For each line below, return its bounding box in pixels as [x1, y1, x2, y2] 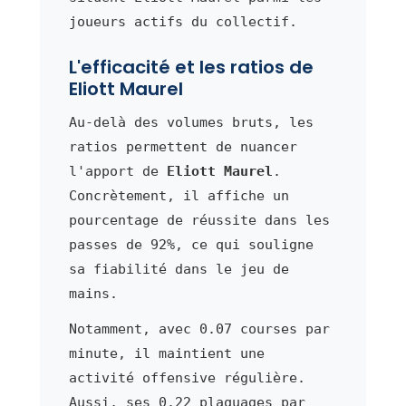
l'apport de [68, 162, 167, 179]
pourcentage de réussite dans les [68, 211, 330, 228]
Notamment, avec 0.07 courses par [68, 320, 330, 337]
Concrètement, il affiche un [68, 187, 289, 204]
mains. [68, 285, 118, 302]
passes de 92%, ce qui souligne [68, 236, 314, 253]
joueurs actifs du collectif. [68, 13, 297, 30]
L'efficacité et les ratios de [68, 53, 314, 80]
